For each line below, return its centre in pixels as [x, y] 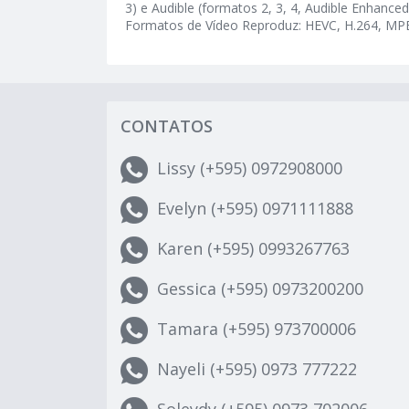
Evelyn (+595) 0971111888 [255, 209]
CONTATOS [167, 126]
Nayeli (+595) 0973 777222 [257, 369]
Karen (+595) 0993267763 [253, 249]
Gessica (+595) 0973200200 [260, 289]
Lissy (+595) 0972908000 [250, 168]
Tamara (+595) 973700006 [257, 329]
